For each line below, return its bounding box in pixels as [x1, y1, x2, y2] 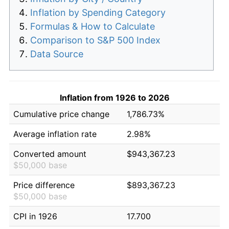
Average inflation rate [13, 128, 97, 139]
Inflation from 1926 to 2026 [59, 92, 170, 103]
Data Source [30, 48, 83, 59]
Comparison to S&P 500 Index [30, 34, 161, 45]
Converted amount [13, 148, 86, 159]
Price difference [13, 179, 75, 190]
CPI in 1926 [13, 211, 57, 221]
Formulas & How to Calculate [30, 20, 155, 32]
